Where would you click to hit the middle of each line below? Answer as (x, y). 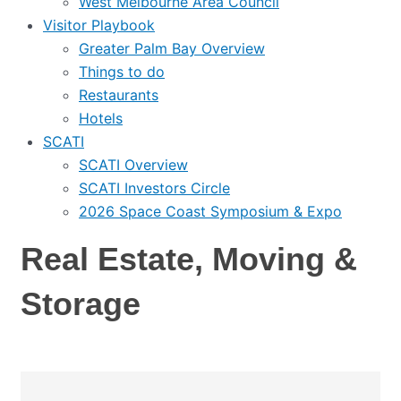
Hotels (101, 118)
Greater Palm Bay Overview (172, 48)
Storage (81, 304)
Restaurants (119, 95)
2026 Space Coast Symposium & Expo (210, 211)
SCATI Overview (133, 165)
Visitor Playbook (99, 25)
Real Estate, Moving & (189, 259)
